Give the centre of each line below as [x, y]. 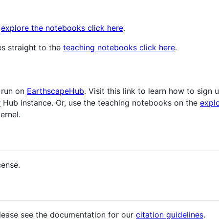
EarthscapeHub [55, 91]
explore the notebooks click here [62, 28]
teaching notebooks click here [119, 48]
